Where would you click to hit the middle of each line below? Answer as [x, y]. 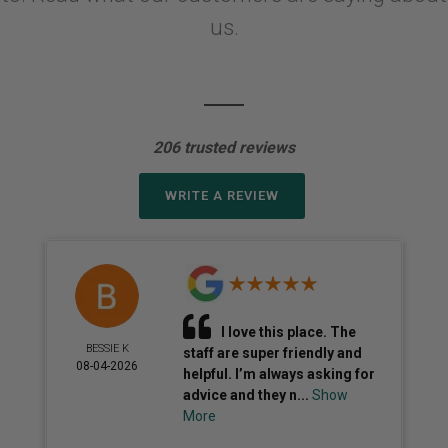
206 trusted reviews [224, 147]
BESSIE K [107, 348]
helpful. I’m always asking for [279, 374]
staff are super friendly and [273, 353]
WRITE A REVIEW [221, 195]
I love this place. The [289, 332]
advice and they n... [248, 395]
